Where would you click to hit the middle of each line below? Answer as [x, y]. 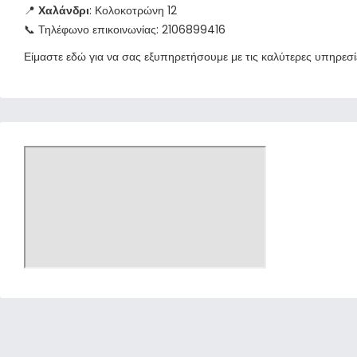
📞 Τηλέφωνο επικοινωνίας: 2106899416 [125, 29]
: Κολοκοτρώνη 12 [133, 10]
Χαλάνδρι [64, 10]
